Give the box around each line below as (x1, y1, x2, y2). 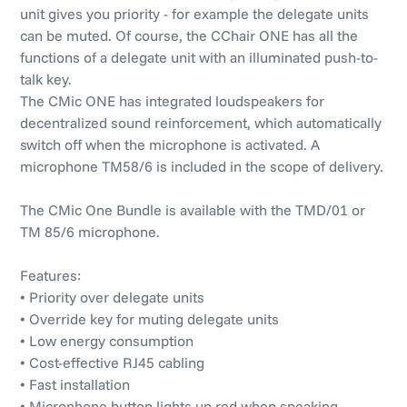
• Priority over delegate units (20, 287, 204, 306)
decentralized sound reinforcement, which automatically (20, 113, 382, 132)
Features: (20, 265, 81, 284)
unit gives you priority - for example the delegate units (20, 4, 369, 23)
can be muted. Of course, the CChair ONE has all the (20, 25, 358, 45)
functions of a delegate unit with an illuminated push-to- (20, 47, 378, 66)
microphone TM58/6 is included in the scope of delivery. (20, 156, 383, 175)
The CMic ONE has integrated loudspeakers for (20, 91, 324, 110)
